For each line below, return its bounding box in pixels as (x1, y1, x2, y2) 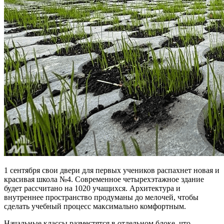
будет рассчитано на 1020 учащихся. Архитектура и (4, 183, 180, 192)
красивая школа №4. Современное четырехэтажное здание (4, 174, 204, 183)
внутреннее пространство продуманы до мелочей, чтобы (4, 192, 198, 201)
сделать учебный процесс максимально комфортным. (4, 201, 186, 210)
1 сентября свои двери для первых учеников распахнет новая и (4, 165, 219, 174)
